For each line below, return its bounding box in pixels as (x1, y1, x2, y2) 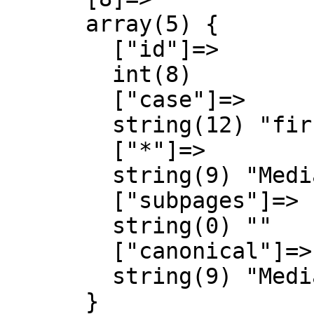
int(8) (6, 62, 112, 87)
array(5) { (6, 11, 86, 36)
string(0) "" (6, 213, 112, 238)
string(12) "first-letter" (6, 112, 112, 137)
